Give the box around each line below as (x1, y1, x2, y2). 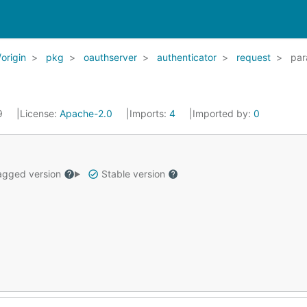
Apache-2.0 (60, 108, 112, 119)
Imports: (130, 108, 169, 119)
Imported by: (193, 108, 254, 119)
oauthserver (84, 51, 137, 63)
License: (20, 108, 60, 119)
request (236, 51, 271, 63)
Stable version (98, 168, 168, 180)
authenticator (157, 51, 217, 63)
